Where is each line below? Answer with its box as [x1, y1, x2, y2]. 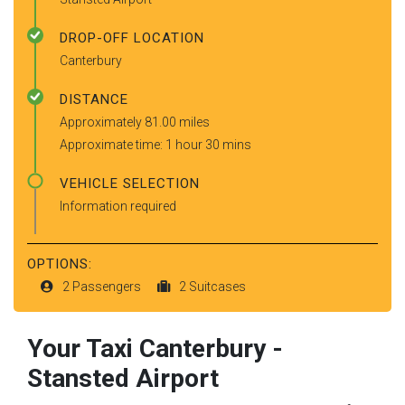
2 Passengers [62, 278, 144, 294]
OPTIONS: [27, 255, 92, 272]
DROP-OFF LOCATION [60, 29, 204, 46]
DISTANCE [60, 90, 128, 108]
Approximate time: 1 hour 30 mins [60, 137, 251, 152]
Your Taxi [27, 333, 139, 363]
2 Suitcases [179, 278, 246, 294]
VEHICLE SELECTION [60, 174, 200, 192]
